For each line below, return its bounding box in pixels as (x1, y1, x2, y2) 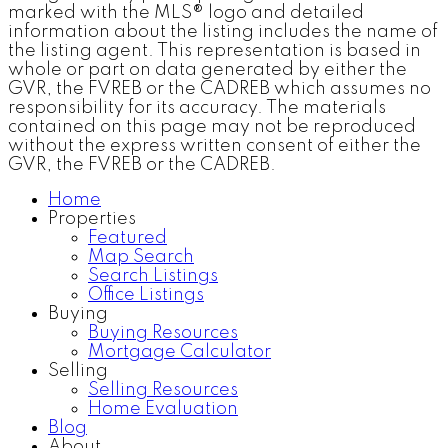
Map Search (88, 247, 194, 266)
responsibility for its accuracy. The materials (8, 98, 386, 117)
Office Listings (88, 285, 204, 304)
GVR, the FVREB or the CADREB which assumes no (8, 79, 431, 98)
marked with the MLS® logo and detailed (8, 3, 364, 22)
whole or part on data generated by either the (8, 60, 407, 79)
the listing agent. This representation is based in (8, 41, 421, 60)
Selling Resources (88, 380, 238, 399)
